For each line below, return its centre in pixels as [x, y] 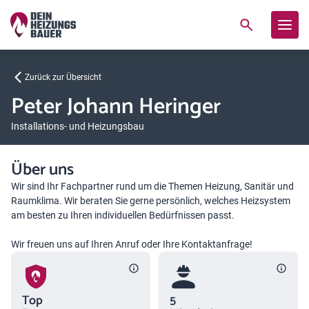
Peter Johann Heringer [116, 107]
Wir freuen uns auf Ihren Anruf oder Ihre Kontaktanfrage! [132, 244]
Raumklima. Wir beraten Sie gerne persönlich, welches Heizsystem [151, 201]
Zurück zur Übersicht [63, 77]
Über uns [42, 170]
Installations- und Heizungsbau [78, 126]
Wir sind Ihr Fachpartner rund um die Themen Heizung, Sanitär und [152, 186]
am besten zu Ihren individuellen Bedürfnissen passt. [123, 215]
